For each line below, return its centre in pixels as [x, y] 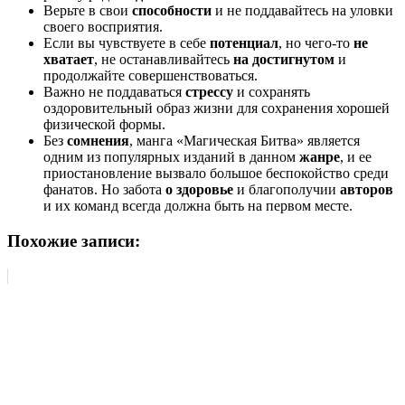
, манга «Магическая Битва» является [245, 141]
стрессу [209, 92]
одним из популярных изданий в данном [171, 157]
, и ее [356, 157]
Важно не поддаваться [114, 92]
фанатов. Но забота [103, 190]
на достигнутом [282, 60]
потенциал [244, 43]
